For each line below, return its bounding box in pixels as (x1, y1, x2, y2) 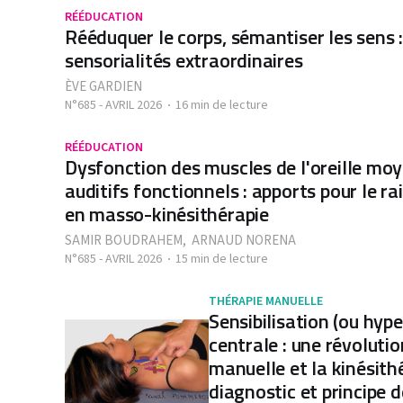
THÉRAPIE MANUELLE (209, 292, 323, 310)
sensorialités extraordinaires (65, 45, 303, 76)
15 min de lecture (175, 250, 268, 268)
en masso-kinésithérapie (65, 199, 269, 229)
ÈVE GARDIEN (65, 77, 142, 96)
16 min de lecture (175, 96, 268, 114)
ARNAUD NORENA (192, 231, 296, 250)
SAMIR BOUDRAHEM (65, 231, 183, 250)
